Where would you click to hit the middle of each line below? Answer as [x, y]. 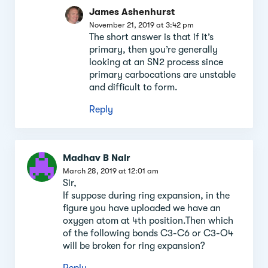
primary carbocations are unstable [162, 74]
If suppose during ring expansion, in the [146, 195]
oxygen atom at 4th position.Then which [148, 220]
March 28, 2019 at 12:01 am [111, 170]
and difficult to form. [133, 87]
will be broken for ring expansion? [134, 246]
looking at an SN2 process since [156, 62]
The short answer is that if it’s [151, 37]
